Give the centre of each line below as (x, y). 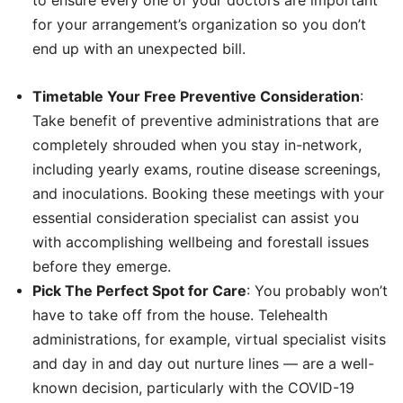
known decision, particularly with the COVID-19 (193, 387)
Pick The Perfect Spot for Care (139, 290)
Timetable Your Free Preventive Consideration (196, 96)
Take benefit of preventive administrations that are (206, 120)
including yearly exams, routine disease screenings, (206, 169)
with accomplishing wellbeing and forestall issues (201, 242)
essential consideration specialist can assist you (196, 217)
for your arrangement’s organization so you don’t (199, 24)
